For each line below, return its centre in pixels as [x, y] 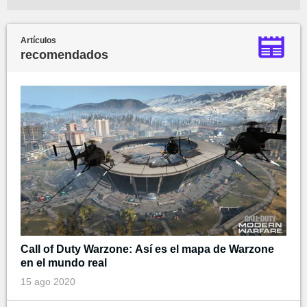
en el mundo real [64, 262]
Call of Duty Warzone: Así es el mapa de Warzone [147, 249]
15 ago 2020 [48, 281]
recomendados [64, 55]
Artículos [38, 41]
